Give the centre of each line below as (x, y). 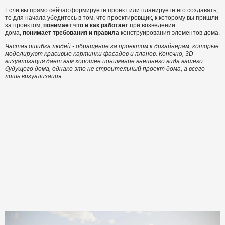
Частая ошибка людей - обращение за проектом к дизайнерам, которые (112, 46)
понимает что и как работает (86, 25)
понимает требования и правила (71, 33)
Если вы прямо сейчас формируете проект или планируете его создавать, (111, 10)
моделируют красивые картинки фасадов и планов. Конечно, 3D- (100, 54)
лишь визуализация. (34, 76)
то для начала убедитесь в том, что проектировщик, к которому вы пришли (112, 18)
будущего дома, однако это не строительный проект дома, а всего (105, 69)
